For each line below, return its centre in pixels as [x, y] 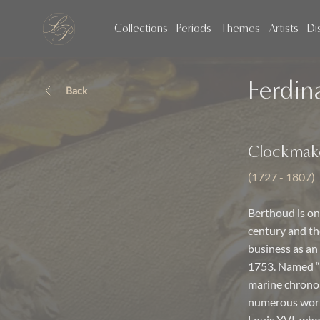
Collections [141, 28]
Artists [283, 28]
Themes [240, 28]
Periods [194, 28]
